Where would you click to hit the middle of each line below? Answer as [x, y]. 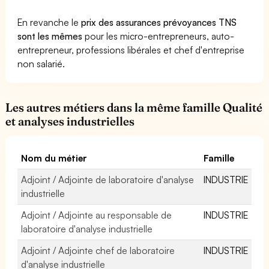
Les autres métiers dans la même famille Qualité [134, 107]
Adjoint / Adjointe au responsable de [97, 215]
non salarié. [41, 63]
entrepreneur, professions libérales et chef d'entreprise [131, 50]
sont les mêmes [50, 36]
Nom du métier [54, 158]
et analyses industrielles [70, 121]
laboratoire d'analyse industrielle [87, 228]
